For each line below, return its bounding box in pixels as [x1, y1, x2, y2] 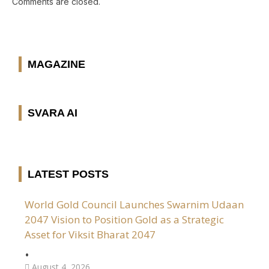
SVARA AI [28, 107, 77, 119]
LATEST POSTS [28, 168, 109, 181]
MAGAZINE [28, 58, 85, 71]
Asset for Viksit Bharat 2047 [25, 228, 156, 242]
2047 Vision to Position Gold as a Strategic [25, 213, 224, 227]
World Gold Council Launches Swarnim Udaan [25, 198, 244, 212]
